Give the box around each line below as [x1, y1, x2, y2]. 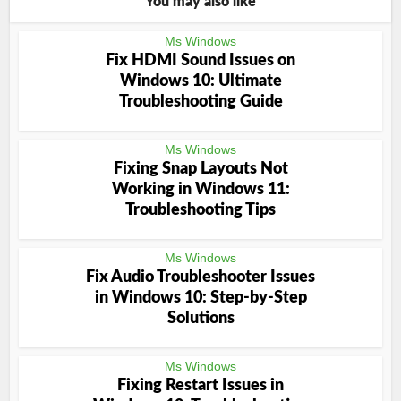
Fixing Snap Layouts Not [113, 161, 288, 177]
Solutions [166, 311, 235, 327]
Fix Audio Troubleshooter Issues [86, 269, 315, 286]
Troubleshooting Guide [118, 94, 283, 110]
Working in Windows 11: [111, 182, 290, 198]
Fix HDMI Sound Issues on [106, 53, 295, 69]
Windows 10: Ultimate [119, 73, 282, 90]
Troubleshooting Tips [125, 202, 276, 218]
